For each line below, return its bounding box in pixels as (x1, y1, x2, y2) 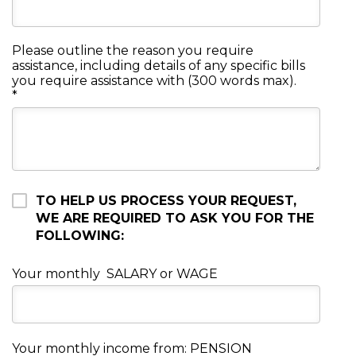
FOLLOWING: (36, 228, 124, 244)
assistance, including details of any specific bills (12, 58, 305, 74)
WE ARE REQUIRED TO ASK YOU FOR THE (36, 211, 314, 226)
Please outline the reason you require (12, 43, 253, 59)
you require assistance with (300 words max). (12, 73, 296, 89)
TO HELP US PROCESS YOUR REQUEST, (36, 193, 296, 209)
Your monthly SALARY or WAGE (12, 266, 218, 282)
